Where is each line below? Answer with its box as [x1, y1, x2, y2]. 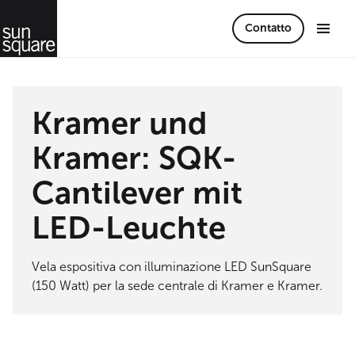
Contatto [245, 21, 292, 35]
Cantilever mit [32, 174, 242, 212]
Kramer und [32, 104, 207, 142]
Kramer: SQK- [32, 139, 236, 177]
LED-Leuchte [32, 208, 226, 246]
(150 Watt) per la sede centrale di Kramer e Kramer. [32, 278, 323, 293]
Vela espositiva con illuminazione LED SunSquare [32, 259, 311, 274]
